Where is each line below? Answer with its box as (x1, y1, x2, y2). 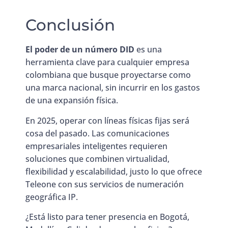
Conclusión (25, 15, 115, 35)
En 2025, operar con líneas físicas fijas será (25, 115, 189, 126)
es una (134, 44, 162, 55)
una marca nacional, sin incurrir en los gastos (25, 82, 200, 94)
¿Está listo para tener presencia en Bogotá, (25, 211, 189, 223)
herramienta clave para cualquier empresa (25, 56, 189, 68)
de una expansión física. (25, 95, 118, 106)
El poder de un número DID (25, 44, 134, 55)
